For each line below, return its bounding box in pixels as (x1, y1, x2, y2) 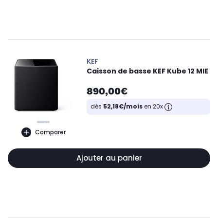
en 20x (143, 102, 164, 110)
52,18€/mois (103, 102, 143, 110)
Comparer (35, 127, 66, 136)
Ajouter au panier (76, 153, 142, 163)
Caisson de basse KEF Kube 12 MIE (87, 66, 208, 76)
